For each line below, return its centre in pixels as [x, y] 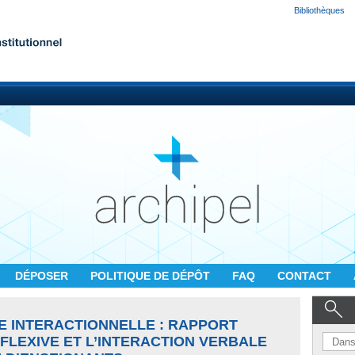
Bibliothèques [319, 10]
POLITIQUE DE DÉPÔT [152, 276]
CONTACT [306, 276]
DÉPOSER [43, 276]
